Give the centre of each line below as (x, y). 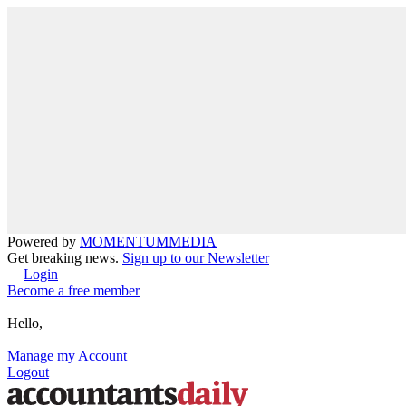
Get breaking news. (65, 258)
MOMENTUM (124, 242)
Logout (28, 372)
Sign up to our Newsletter (196, 258)
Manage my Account (67, 356)
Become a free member (73, 290)
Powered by (43, 242)
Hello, (25, 323)
